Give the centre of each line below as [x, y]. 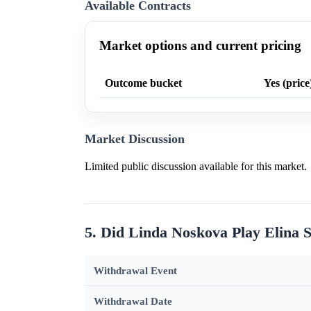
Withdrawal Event [135, 271]
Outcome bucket [143, 83]
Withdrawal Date [133, 301]
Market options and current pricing [200, 46]
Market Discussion [135, 139]
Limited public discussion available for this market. [196, 167]
